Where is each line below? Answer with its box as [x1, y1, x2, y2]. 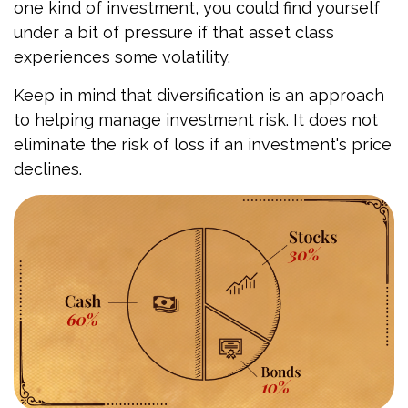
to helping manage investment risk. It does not [14, 109, 378, 129]
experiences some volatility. [14, 46, 230, 66]
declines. [14, 158, 82, 178]
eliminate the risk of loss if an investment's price [14, 134, 392, 154]
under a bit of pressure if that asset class [14, 22, 334, 42]
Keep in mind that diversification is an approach [14, 85, 384, 105]
